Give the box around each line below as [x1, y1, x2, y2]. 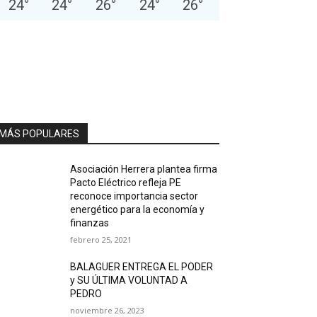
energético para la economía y [70, 204, 205, 215]
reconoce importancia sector [70, 190, 199, 202]
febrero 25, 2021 [70, 234, 132, 245]
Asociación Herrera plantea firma [70, 163, 218, 175]
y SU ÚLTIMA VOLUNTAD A [70, 275, 188, 286]
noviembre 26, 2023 [70, 305, 145, 316]
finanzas [70, 217, 110, 229]
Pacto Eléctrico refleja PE [70, 177, 182, 188]
